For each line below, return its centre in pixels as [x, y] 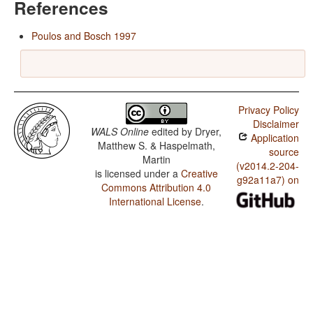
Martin [156, 160]
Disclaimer [276, 124]
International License [155, 202]
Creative [199, 174]
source [284, 152]
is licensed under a [138, 174]
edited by [172, 132]
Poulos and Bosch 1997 [84, 36]
